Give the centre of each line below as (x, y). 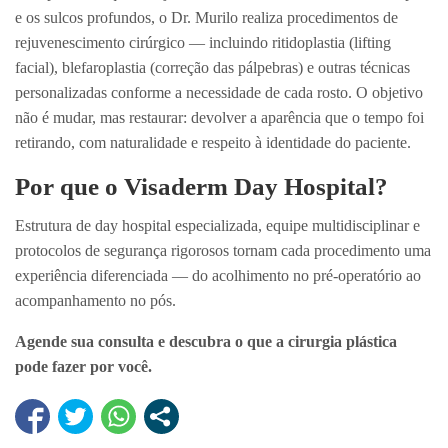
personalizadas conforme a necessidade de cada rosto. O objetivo (219, 93)
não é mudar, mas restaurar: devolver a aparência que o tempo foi (219, 118)
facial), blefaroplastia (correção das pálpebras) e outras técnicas (212, 68)
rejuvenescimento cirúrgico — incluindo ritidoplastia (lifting (203, 43)
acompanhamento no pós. (95, 301)
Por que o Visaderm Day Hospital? (201, 187)
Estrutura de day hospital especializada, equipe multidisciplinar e (217, 226)
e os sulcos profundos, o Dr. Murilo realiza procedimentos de (206, 18)
